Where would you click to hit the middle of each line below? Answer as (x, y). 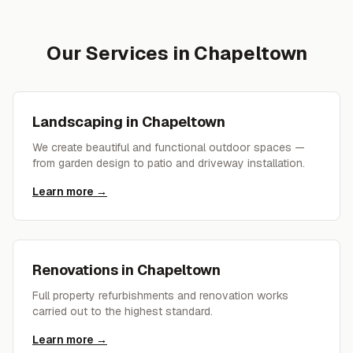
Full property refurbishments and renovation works (160, 295)
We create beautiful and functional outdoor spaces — (169, 147)
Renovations (75, 270)
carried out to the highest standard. (123, 311)
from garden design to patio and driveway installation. (169, 163)
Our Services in (120, 53)
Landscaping (78, 122)
